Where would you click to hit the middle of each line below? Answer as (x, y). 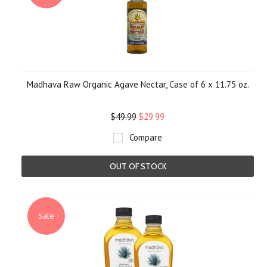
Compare (146, 137)
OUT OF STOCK (138, 166)
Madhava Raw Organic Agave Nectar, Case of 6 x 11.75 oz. (138, 84)
